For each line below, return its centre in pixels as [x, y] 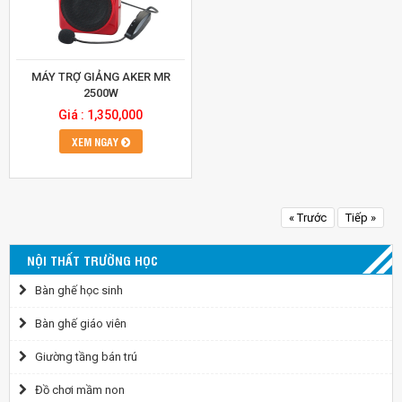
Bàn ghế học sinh [75, 291]
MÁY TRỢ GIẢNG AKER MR [100, 77]
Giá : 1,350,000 [100, 115]
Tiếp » [361, 218]
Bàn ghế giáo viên [77, 324]
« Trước [308, 218]
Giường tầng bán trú [82, 357]
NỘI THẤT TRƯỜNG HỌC [92, 260]
